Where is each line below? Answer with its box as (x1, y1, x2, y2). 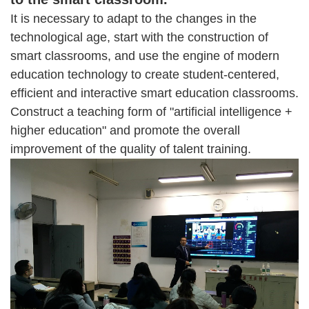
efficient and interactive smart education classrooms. (10, 86, 299, 101)
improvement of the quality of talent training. (10, 142, 251, 157)
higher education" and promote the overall (10, 123, 240, 138)
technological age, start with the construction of (10, 30, 268, 45)
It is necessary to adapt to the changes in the (10, 12, 257, 26)
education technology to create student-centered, (10, 68, 279, 82)
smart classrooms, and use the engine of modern (10, 49, 279, 63)
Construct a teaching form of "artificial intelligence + (10, 105, 292, 119)
